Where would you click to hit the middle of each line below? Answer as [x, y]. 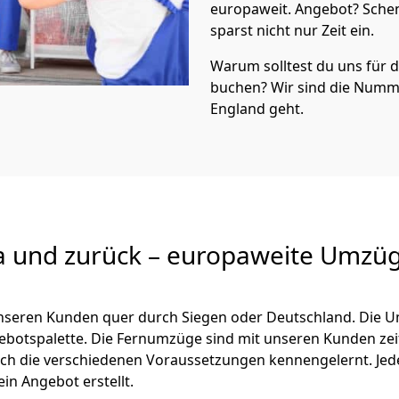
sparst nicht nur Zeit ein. [292, 30]
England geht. [257, 109]
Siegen [204, 317]
